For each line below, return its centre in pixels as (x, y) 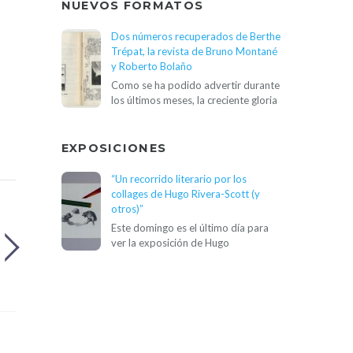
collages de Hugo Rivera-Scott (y (185, 194)
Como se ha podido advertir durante (195, 85)
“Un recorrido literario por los (178, 179)
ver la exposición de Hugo (170, 243)
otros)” (127, 209)
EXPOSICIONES (114, 149)
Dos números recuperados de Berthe (195, 36)
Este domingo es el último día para (190, 228)
